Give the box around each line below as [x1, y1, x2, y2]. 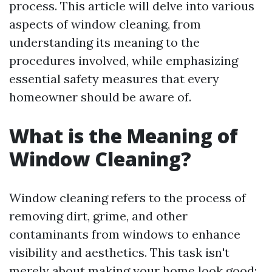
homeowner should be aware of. [9, 89, 191, 104]
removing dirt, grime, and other [9, 208, 188, 223]
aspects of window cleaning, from [9, 16, 201, 32]
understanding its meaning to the [9, 35, 200, 50]
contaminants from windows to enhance [9, 226, 240, 242]
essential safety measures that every [9, 71, 219, 86]
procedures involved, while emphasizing [9, 53, 238, 68]
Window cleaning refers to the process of [9, 190, 246, 205]
